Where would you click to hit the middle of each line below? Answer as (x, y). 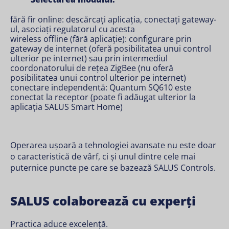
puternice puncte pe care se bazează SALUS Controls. (113, 168)
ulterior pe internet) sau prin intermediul (89, 58)
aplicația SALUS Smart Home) (66, 107)
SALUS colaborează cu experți (103, 201)
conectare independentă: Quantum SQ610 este (101, 87)
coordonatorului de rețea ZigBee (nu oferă (92, 68)
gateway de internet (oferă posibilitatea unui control (111, 49)
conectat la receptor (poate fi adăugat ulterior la (103, 97)
